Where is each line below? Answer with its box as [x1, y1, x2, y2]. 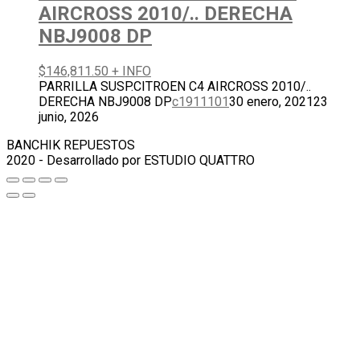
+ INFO [112, 63, 151, 79]
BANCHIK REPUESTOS [6, 137, 135, 153]
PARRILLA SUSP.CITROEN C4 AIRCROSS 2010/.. [39, 78, 311, 94]
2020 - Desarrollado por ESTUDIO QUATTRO [6, 152, 255, 168]
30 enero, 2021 [229, 93, 313, 109]
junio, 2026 [39, 108, 99, 125]
